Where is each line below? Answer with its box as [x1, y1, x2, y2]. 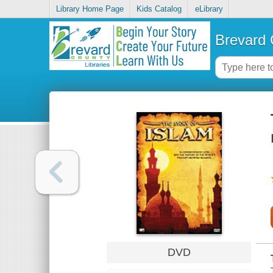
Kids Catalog [136, 4, 182, 14]
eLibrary [194, 4, 223, 14]
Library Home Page [56, 4, 124, 14]
